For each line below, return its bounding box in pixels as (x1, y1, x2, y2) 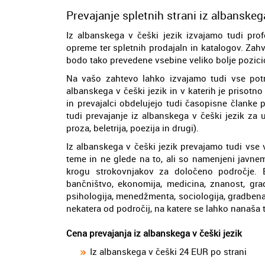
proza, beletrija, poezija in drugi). (66, 121, 199, 134)
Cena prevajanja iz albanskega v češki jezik (66, 227, 242, 239)
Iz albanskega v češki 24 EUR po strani (90, 245, 247, 257)
